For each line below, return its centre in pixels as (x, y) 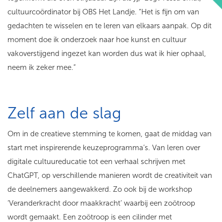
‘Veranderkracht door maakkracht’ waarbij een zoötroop (101, 203)
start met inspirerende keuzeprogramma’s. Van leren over (104, 148)
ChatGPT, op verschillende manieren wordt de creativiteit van (110, 175)
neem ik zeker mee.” (44, 67)
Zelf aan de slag (67, 113)
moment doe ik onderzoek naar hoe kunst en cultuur (97, 40)
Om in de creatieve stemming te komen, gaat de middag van (110, 134)
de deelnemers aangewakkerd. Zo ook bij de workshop (100, 189)
